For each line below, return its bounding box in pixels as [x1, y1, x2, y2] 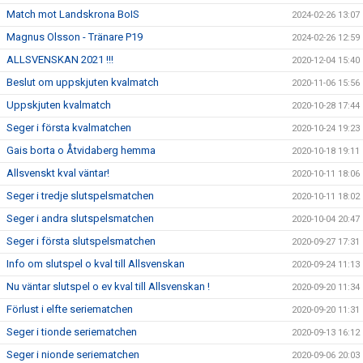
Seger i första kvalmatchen [6, 122, 131, 134]
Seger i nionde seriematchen [6, 348, 139, 361]
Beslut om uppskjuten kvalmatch [6, 76, 159, 88]
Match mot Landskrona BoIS [6, 8, 139, 20]
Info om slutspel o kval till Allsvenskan [6, 258, 185, 270]
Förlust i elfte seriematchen [6, 303, 133, 315]
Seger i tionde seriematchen [6, 326, 137, 338]
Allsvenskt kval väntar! [6, 167, 109, 179]
